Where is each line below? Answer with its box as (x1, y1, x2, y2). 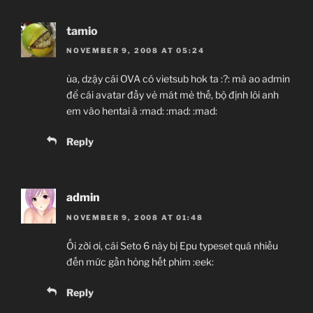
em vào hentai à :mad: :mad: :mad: (66, 105, 217, 117)
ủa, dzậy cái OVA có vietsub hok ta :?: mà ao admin (66, 73, 290, 85)
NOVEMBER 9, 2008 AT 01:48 (66, 212, 203, 221)
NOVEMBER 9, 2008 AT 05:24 (66, 46, 205, 55)
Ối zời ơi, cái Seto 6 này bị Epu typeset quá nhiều (66, 239, 278, 252)
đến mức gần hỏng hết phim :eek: (66, 255, 214, 268)
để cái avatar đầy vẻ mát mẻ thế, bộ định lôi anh (66, 89, 279, 101)
